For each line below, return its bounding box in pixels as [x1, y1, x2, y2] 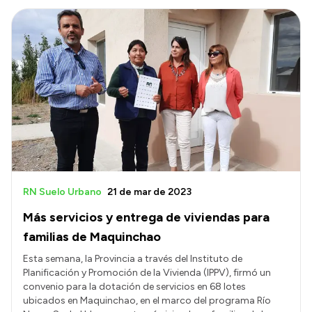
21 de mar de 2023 [107, 185, 192, 198]
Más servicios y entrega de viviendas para [23, 209, 270, 225]
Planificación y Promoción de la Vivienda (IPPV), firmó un [23, 266, 271, 279]
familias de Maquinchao [23, 228, 161, 244]
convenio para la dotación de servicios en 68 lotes [23, 280, 246, 292]
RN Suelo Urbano [23, 185, 102, 198]
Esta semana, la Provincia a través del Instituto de [23, 252, 242, 265]
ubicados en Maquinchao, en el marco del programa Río [23, 294, 271, 306]
